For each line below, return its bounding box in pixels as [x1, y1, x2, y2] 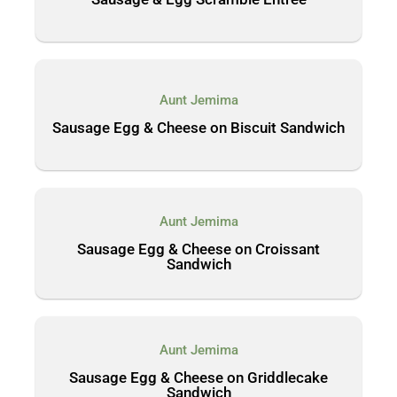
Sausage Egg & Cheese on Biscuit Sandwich [52, 119, 345, 136]
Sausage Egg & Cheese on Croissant [77, 239, 320, 258]
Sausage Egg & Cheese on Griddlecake [69, 368, 328, 386]
